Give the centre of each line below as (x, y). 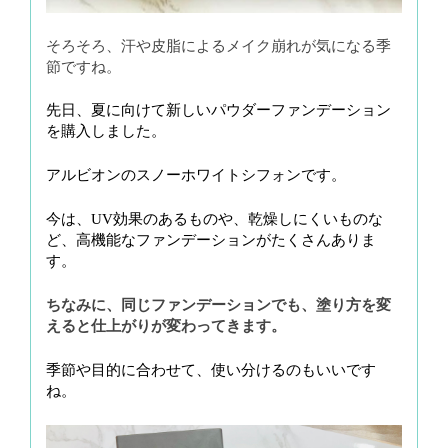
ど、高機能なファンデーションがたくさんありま (211, 240)
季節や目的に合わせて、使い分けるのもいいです (211, 370)
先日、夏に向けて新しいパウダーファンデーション (218, 110)
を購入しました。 (106, 131)
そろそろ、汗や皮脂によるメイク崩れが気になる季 (218, 46)
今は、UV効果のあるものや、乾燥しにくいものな (214, 219)
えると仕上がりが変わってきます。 (166, 326)
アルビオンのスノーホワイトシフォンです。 (196, 175)
